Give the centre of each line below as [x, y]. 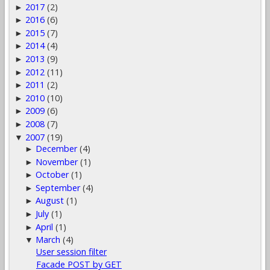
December [57, 149]
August [50, 201]
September [58, 187]
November [57, 162]
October [52, 175]
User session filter [71, 251]
